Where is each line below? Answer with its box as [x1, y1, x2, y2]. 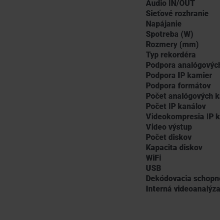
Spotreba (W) [146, 29, 193, 39]
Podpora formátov [146, 81, 211, 90]
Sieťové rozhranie [146, 9, 209, 18]
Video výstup [146, 122, 192, 132]
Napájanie [146, 19, 182, 28]
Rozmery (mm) [146, 40, 199, 49]
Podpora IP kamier [146, 71, 212, 80]
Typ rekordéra [146, 50, 196, 59]
